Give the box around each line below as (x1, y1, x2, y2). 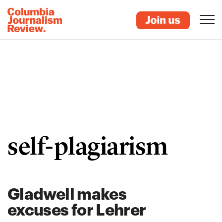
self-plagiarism (7, 131, 168, 161)
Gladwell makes (7, 184, 127, 203)
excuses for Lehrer (7, 200, 146, 219)
